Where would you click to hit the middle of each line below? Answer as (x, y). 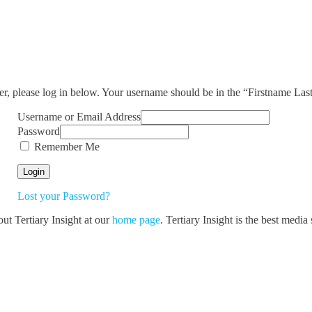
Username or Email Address (79, 116)
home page (136, 219)
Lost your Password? (63, 196)
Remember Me (65, 146)
